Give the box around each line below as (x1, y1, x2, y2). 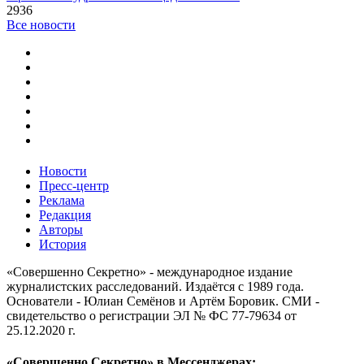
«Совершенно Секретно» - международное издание (6, 265, 292, 279)
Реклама (39, 193, 84, 208)
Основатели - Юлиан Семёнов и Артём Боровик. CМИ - (6, 294, 319, 309)
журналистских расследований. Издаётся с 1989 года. (6, 279, 304, 294)
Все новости (6, 18, 76, 32)
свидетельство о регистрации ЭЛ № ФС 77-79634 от (6, 309, 297, 323)
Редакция (39, 208, 91, 223)
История (39, 237, 86, 252)
